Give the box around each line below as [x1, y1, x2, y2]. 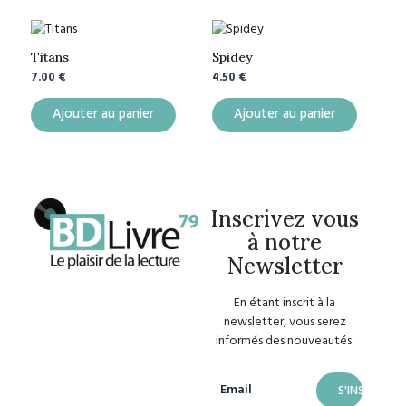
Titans [31, 49, 69, 66]
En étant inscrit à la [234, 292, 336, 314]
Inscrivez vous [210, 204, 359, 233]
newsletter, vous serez [223, 311, 346, 333]
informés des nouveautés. [216, 330, 354, 352]
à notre [247, 227, 323, 256]
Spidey [212, 49, 253, 66]
